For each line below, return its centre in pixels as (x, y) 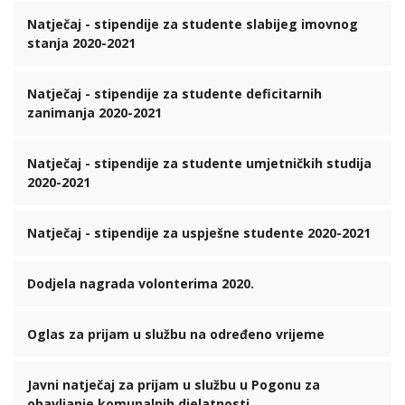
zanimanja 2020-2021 (94, 113)
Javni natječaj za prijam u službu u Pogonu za (174, 385)
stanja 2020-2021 (81, 43)
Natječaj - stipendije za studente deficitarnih (174, 94)
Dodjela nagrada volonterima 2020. (141, 283)
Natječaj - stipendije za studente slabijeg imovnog (193, 24)
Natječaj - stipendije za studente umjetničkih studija (199, 163)
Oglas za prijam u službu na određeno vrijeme (176, 334)
